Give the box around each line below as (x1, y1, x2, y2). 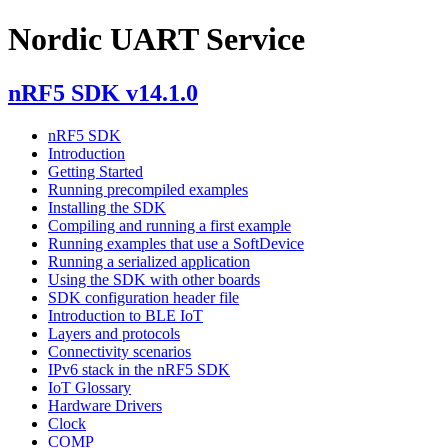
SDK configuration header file (48, 288, 239, 306)
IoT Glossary (48, 378, 131, 396)
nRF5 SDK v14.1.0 (8, 79, 198, 106)
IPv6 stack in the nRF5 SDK (48, 360, 230, 378)
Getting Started (48, 162, 143, 180)
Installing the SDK (48, 198, 166, 216)
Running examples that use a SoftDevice (48, 234, 304, 252)
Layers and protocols (48, 324, 180, 342)
